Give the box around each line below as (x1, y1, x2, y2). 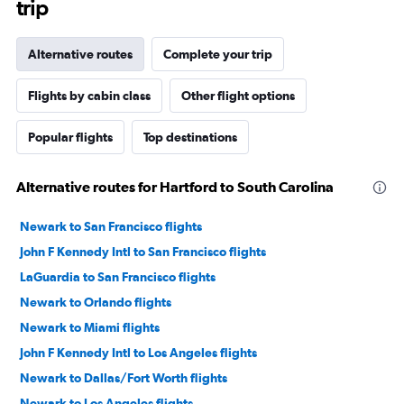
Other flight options (181, 88, 295, 104)
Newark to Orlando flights (20, 295, 171, 310)
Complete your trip (163, 47, 272, 62)
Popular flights (28, 130, 113, 145)
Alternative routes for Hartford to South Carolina (16, 179, 334, 196)
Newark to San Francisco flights (20, 219, 202, 234)
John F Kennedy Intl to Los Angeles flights (20, 345, 257, 361)
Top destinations (143, 130, 237, 145)
